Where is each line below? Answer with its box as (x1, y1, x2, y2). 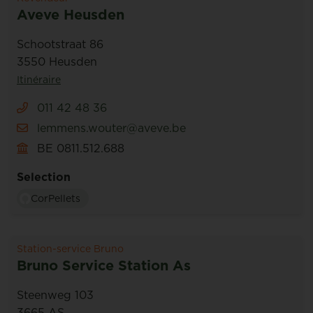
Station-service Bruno (17, 242, 124, 256)
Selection (17, 169, 71, 184)
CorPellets (31, 191, 80, 205)
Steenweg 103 (17, 287, 94, 303)
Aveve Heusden (17, 5, 124, 24)
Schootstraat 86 (17, 36, 103, 52)
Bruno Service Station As (17, 256, 191, 275)
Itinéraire (17, 73, 61, 87)
